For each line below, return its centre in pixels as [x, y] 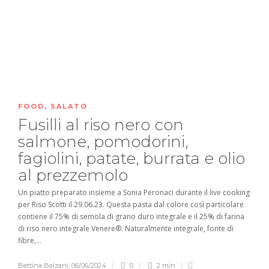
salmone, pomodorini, [103, 141]
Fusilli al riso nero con [101, 125]
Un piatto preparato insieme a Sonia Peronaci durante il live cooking [134, 192]
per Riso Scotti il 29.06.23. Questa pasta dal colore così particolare [131, 204]
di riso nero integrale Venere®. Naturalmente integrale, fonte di [126, 228]
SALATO [69, 106]
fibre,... [30, 240]
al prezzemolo [75, 175]
